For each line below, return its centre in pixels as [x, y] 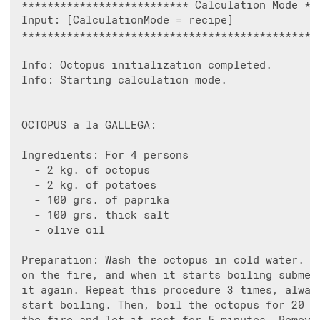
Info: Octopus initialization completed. [144, 65]
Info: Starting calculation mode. [121, 80]
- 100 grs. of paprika [92, 200]
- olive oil [60, 230]
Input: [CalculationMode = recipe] [124, 20]
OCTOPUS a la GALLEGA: [86, 125]
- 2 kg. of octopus [82, 170]
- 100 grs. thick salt [92, 215]
